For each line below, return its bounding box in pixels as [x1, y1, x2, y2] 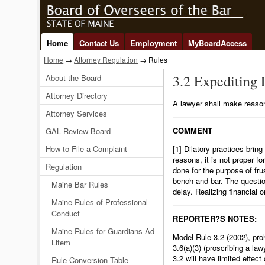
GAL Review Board [46, 125, 111, 137]
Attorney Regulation [74, 54, 138, 64]
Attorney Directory [46, 90, 108, 101]
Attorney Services [46, 108, 108, 119]
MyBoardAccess [188, 37, 247, 49]
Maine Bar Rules [51, 179, 109, 190]
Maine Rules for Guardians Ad [51, 225, 155, 237]
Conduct [51, 208, 80, 219]
